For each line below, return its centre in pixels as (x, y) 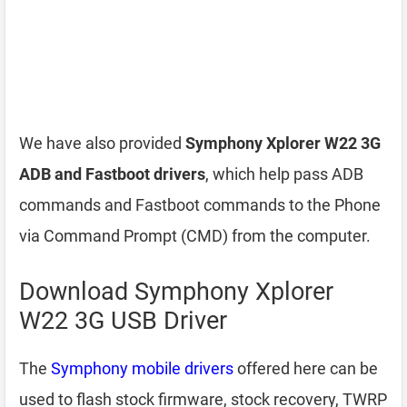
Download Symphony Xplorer (176, 292)
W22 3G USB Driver (123, 321)
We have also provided (102, 143)
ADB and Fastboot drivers (112, 174)
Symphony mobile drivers (142, 368)
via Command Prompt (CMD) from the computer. (195, 236)
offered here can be (306, 368)
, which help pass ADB (284, 174)
